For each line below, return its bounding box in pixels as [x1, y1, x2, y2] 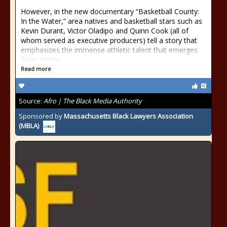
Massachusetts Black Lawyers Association [64, 111, 193, 121]
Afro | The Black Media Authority [44, 96, 142, 105]
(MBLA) [19, 121, 39, 131]
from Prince [21, 55, 59, 64]
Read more [21, 65, 51, 72]
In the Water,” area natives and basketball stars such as [21, 16, 202, 26]
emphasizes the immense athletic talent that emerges [21, 45, 198, 55]
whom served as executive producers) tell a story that [21, 35, 197, 45]
